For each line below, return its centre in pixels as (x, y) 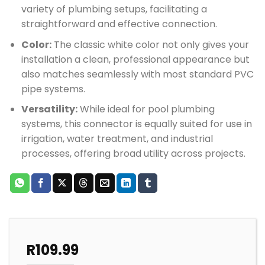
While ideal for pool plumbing (146, 109)
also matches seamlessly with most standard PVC (137, 74)
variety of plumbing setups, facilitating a (114, 9)
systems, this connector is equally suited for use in (136, 124)
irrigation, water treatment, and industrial (117, 139)
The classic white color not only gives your (150, 44)
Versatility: (49, 109)
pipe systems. (53, 89)
